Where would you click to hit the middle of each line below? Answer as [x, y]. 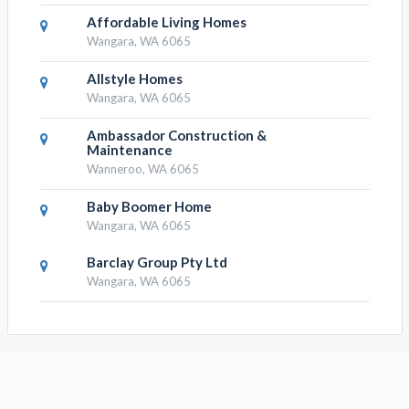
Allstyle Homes [134, 79]
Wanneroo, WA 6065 [142, 169]
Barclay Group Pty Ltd [157, 262]
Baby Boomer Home [149, 206]
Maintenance [129, 150]
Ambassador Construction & [176, 135]
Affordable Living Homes [166, 22]
